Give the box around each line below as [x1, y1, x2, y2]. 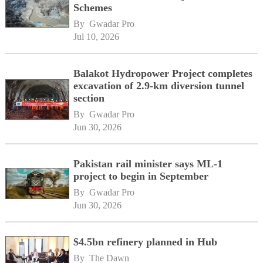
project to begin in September [73, 170, 209, 182]
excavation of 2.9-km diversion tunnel [73, 79, 245, 92]
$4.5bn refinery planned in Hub [73, 235, 218, 248]
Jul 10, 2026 [73, 31, 120, 42]
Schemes [73, 1, 113, 14]
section [73, 92, 105, 104]
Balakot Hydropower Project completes [73, 67, 253, 79]
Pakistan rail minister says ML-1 [73, 157, 223, 170]
